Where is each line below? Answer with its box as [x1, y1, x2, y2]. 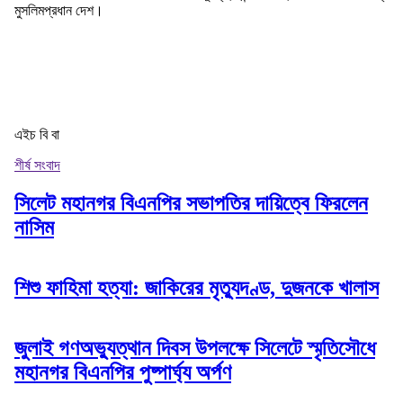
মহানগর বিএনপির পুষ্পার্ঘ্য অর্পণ [14, 360, 231, 384]
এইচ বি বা [14, 126, 59, 142]
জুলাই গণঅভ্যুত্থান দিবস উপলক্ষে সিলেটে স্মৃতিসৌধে [14, 336, 375, 360]
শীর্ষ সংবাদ [14, 157, 60, 173]
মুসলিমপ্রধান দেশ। [14, 2, 103, 18]
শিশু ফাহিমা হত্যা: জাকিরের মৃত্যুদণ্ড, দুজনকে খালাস [14, 275, 379, 300]
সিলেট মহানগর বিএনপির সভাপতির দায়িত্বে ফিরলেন [14, 191, 368, 215]
